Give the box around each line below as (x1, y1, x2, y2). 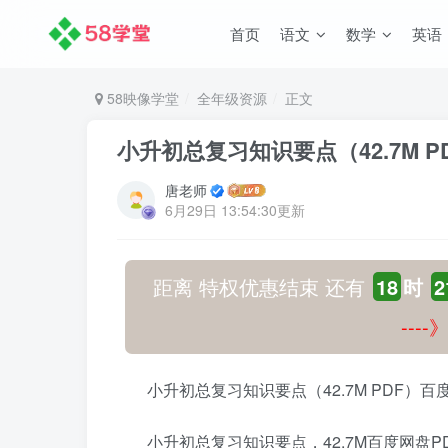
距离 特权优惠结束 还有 (153, 272, 371, 301)
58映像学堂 (103, 88, 179, 108)
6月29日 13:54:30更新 (165, 200, 305, 220)
